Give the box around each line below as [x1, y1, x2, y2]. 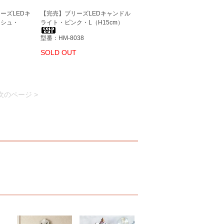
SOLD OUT [40, 48, 76, 56]
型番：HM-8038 [40, 34, 84, 41]
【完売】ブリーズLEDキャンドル [40, 10, 130, 17]
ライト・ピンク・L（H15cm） [40, 19, 123, 26]
